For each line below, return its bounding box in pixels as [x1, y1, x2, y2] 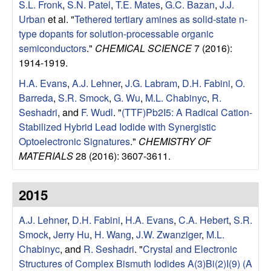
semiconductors [19, 41, 87, 55]
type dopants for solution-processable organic [19, 26, 214, 41]
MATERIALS [19, 148, 73, 163]
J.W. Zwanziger [136, 227, 201, 241]
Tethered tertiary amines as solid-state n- [74, 11, 247, 26]
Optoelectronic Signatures [19, 134, 130, 148]
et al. [45, 11, 68, 26]
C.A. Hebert [178, 212, 229, 227]
